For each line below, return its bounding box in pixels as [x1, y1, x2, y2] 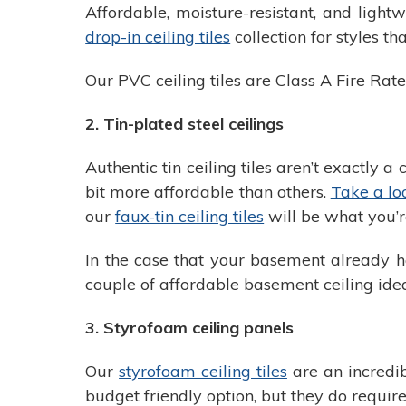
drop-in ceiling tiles [85, 25, 231, 47]
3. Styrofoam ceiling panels [85, 316, 295, 338]
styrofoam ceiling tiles [119, 360, 287, 382]
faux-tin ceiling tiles [115, 205, 265, 227]
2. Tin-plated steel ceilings [85, 112, 285, 134]
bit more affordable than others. [85, 180, 331, 202]
